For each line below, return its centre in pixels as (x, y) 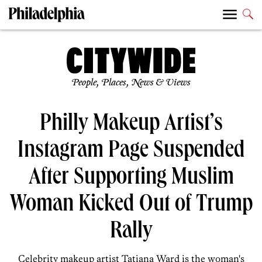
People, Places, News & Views (131, 83)
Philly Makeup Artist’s (131, 125)
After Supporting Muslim (131, 179)
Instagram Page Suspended (131, 152)
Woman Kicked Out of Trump (131, 206)
